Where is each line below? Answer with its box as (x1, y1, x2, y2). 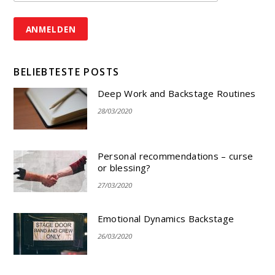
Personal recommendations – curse (97, 150, 254, 163)
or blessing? (97, 161, 151, 174)
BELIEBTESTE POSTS (14, 65, 120, 79)
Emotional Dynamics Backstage (97, 212, 234, 225)
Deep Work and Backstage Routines (97, 87, 256, 99)
